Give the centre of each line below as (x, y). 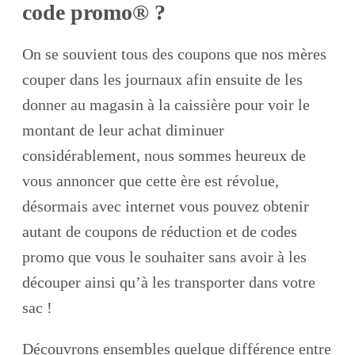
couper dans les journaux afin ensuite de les (162, 79)
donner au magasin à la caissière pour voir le (166, 104)
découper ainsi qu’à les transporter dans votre (169, 282)
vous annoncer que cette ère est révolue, (151, 180)
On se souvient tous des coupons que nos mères (174, 53)
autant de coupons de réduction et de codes (160, 231)
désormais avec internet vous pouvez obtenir (166, 206)
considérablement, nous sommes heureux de (164, 155)
